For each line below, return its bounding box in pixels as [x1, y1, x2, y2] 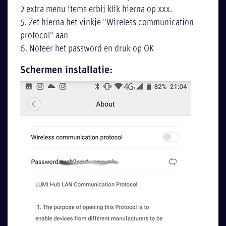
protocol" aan [20, 32, 69, 41]
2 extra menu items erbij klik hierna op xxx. [20, 6, 173, 15]
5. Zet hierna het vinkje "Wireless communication [20, 19, 194, 28]
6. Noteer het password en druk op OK [20, 45, 154, 54]
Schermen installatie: [20, 65, 113, 76]
